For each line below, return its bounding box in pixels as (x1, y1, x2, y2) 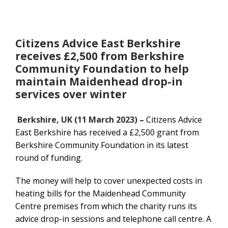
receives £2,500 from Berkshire (15, 48, 184, 63)
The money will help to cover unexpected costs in (15, 175, 202, 186)
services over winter (15, 87, 127, 101)
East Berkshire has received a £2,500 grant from (15, 126, 199, 138)
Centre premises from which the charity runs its (15, 200, 197, 212)
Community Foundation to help (15, 61, 189, 76)
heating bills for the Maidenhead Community (15, 187, 186, 199)
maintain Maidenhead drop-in (15, 74, 183, 89)
